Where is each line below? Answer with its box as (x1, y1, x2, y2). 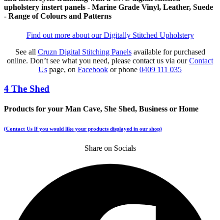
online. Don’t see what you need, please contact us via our (7, 56, 189, 65)
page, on (47, 65, 78, 74)
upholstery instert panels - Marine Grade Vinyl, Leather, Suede (4, 3, 213, 12)
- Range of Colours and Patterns (4, 12, 111, 21)
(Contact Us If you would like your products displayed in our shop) (4, 126, 162, 132)
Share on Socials (84, 144, 136, 153)
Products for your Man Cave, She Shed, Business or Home (4, 105, 198, 113)
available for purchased (131, 48, 205, 56)
